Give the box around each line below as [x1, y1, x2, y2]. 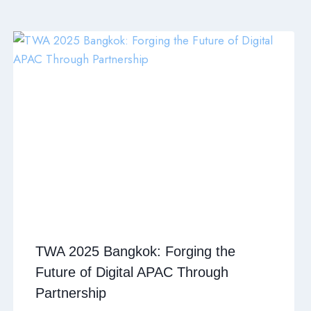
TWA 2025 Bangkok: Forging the [35, 244, 235, 260]
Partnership [35, 285, 106, 301]
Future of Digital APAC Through [35, 264, 228, 280]
